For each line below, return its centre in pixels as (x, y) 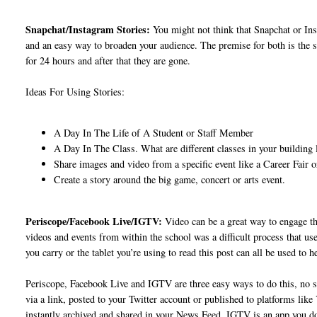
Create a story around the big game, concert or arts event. (172, 180)
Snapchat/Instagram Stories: (88, 29)
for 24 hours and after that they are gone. (108, 60)
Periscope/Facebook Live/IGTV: (94, 221)
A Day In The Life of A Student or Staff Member (154, 133)
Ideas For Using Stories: (75, 91)
